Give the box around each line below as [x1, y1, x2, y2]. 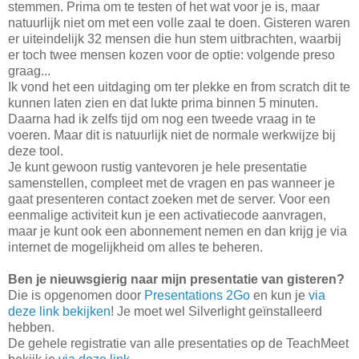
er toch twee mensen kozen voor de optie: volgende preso [8, 47, 335, 62]
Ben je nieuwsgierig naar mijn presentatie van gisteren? [8, 272, 345, 286]
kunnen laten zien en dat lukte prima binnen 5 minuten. [8, 95, 318, 110]
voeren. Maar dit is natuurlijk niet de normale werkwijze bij [8, 127, 336, 142]
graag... [8, 63, 50, 78]
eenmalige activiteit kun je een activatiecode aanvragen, [8, 208, 326, 222]
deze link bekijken [8, 304, 111, 318]
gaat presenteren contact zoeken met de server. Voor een [8, 192, 330, 206]
